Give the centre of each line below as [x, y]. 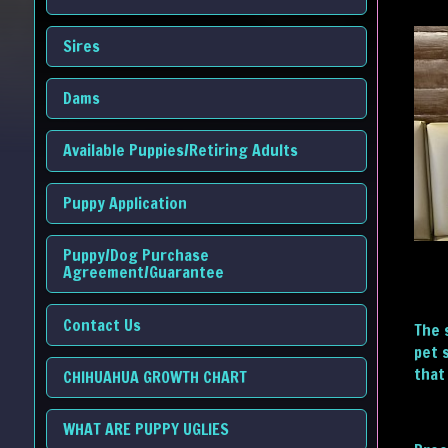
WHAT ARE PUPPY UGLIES [145, 429]
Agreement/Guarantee [143, 272]
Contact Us [101, 324]
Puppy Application [124, 202]
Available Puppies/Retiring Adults [182, 150]
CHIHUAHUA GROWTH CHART [154, 376]
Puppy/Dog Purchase [135, 255]
